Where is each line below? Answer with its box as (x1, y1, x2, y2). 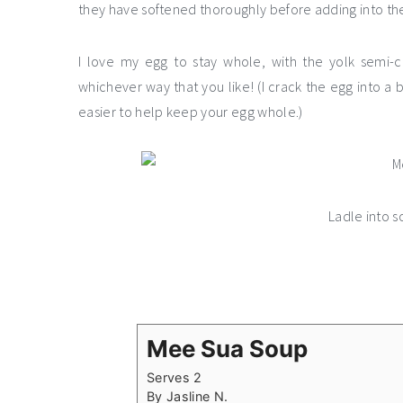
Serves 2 (147, 370, 202, 386)
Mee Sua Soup (147, 335, 308, 363)
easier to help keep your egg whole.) (78, 103, 303, 121)
